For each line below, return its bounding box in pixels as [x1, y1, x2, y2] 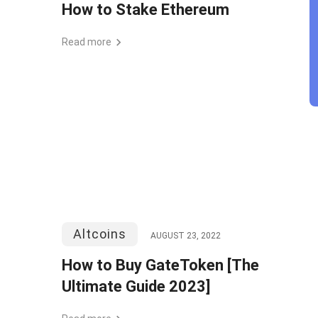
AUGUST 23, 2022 [150, 231, 221, 241]
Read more [62, 36, 111, 48]
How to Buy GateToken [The [62, 256, 259, 274]
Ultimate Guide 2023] [62, 278, 210, 295]
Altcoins [73, 226, 126, 241]
